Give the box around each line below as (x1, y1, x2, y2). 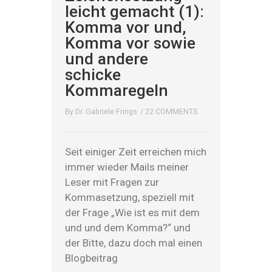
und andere (65, 49, 149, 68)
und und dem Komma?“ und (65, 222, 191, 234)
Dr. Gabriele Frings (75, 107, 138, 116)
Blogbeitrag (65, 252, 118, 264)
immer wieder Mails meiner (65, 161, 189, 173)
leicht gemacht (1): (65, 2, 205, 21)
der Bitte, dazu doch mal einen (65, 237, 203, 249)
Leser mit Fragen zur (65, 176, 160, 188)
